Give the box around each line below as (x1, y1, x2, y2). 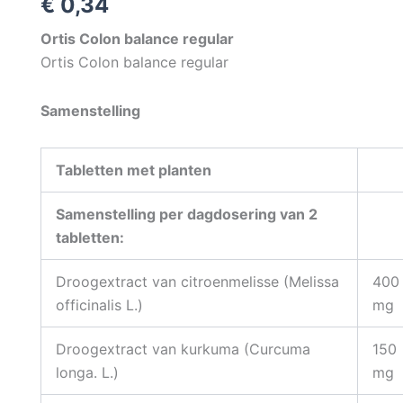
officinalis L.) (55, 295, 143, 314)
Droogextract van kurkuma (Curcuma (55, 339, 310, 358)
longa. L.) (55, 363, 119, 381)
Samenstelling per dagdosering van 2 (55, 204, 318, 223)
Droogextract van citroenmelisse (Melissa (55, 272, 339, 291)
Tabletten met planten (55, 160, 211, 179)
